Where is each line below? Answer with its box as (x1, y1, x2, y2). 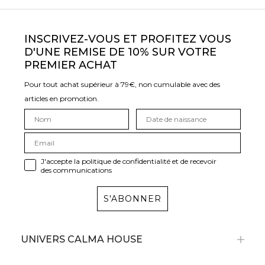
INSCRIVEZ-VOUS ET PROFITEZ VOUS (24, 32, 231, 46)
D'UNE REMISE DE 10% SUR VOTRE (24, 45, 216, 59)
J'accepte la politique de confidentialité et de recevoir (41, 156, 216, 166)
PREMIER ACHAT (24, 58, 117, 72)
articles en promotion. (24, 93, 99, 103)
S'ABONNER (104, 193, 161, 204)
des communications (41, 165, 112, 174)
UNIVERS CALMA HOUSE (21, 233, 143, 245)
